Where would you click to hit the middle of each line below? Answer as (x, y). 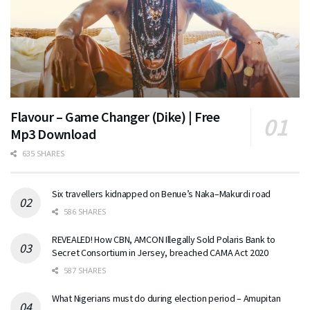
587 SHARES (84, 270)
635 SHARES (42, 153)
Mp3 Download (53, 134)
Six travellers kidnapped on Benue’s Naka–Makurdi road (162, 193)
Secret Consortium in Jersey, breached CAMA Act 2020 (160, 252)
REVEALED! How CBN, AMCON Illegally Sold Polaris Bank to (164, 239)
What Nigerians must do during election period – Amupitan (166, 298)
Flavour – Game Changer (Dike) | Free (115, 116)
